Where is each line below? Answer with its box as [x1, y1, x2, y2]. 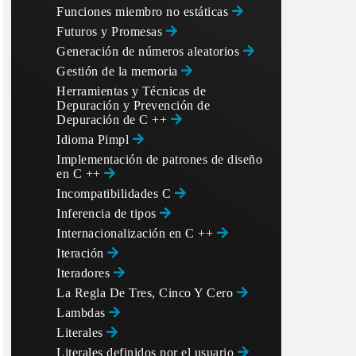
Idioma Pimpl [56, 133, 133, 146]
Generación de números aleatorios [56, 44, 243, 58]
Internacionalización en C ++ [56, 226, 217, 240]
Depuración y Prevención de [56, 99, 210, 112]
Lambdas [56, 306, 109, 319]
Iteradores [56, 266, 114, 280]
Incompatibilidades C [56, 187, 175, 200]
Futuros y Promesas [56, 25, 166, 38]
